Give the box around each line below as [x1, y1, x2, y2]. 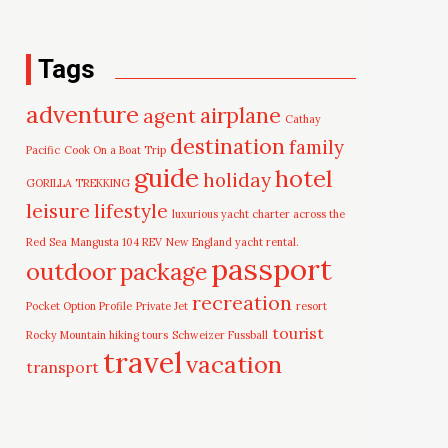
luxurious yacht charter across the [172, 206, 346, 221]
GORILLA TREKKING [26, 175, 131, 190]
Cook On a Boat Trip [64, 142, 167, 157]
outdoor [26, 255, 117, 287]
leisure [26, 197, 91, 223]
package [120, 256, 208, 286]
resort [296, 298, 328, 313]
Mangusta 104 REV [71, 234, 163, 249]
